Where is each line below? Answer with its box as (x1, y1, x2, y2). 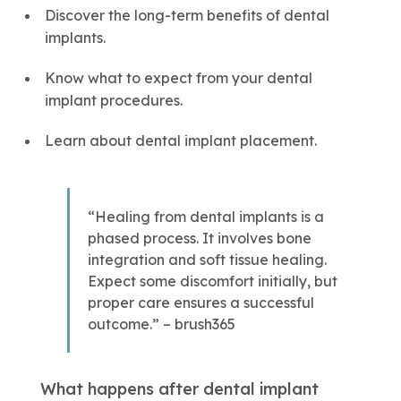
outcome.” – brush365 (87, 315, 235, 333)
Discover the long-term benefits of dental (44, 6, 329, 24)
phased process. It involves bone (87, 229, 311, 247)
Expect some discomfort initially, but (87, 272, 337, 290)
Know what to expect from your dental (44, 69, 312, 87)
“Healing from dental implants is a (87, 208, 324, 226)
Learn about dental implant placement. (44, 132, 317, 149)
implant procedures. (44, 91, 183, 109)
